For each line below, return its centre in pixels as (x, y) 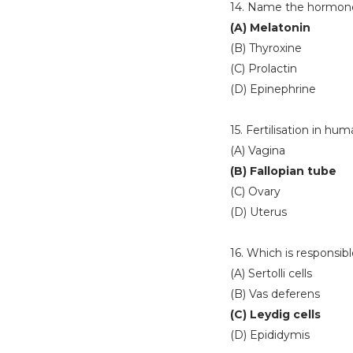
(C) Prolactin (264, 69)
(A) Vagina (258, 150)
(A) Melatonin (272, 28)
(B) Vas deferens (275, 294)
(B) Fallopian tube (283, 171)
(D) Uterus (258, 212)
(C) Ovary (255, 191)
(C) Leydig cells (275, 314)
